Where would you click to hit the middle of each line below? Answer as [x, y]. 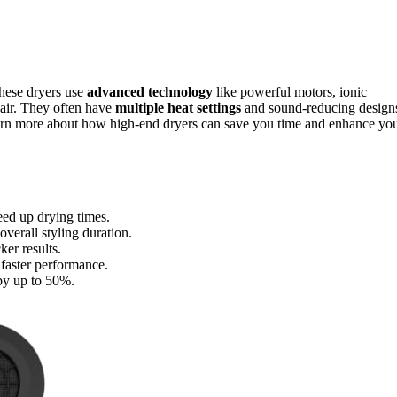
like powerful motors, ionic [290, 91]
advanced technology [150, 91]
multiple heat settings [178, 107]
